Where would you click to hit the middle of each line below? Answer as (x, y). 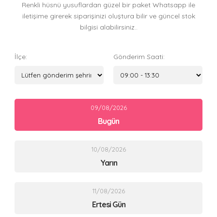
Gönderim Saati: (139, 57)
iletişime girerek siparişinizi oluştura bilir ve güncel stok (108, 16)
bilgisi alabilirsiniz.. (108, 27)
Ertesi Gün (108, 205)
